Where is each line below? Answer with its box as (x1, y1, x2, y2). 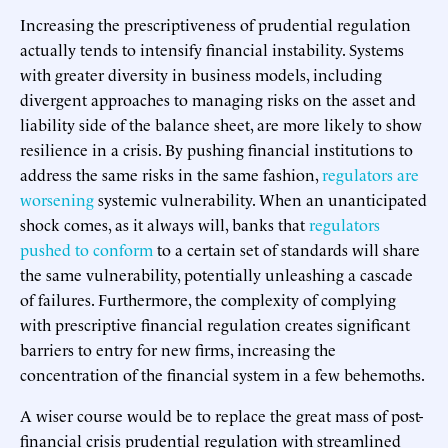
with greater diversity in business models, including (20, 62, 382, 85)
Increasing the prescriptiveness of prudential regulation (20, 12, 411, 35)
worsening (20, 187, 94, 210)
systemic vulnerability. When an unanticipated (94, 187, 427, 210)
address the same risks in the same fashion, (20, 162, 322, 185)
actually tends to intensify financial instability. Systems (20, 37, 404, 60)
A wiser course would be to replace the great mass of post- (20, 403, 423, 426)
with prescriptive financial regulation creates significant (20, 312, 410, 335)
